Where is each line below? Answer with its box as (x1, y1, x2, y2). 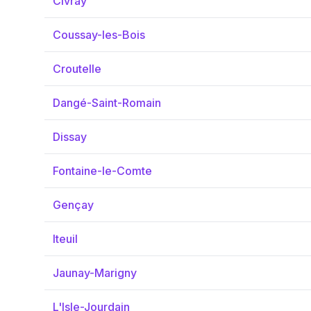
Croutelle (53, 62, 101, 76)
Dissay (53, 130, 87, 144)
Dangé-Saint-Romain (53, 96, 161, 110)
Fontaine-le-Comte (53, 164, 152, 178)
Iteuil (53, 232, 78, 246)
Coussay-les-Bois (53, 28, 145, 42)
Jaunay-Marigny (53, 266, 137, 280)
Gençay (53, 198, 94, 212)
